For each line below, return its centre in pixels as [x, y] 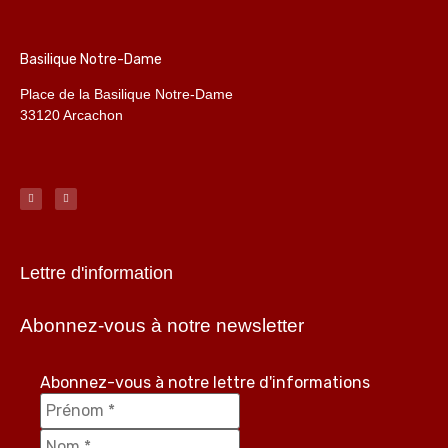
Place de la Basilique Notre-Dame [126, 93]
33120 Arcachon [71, 114]
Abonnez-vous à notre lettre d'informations [205, 382]
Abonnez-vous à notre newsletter [162, 325]
